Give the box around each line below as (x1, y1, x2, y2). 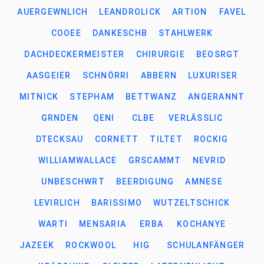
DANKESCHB (92, 28, 148, 38)
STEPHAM (70, 92, 115, 101)
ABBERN (140, 71, 177, 80)
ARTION (172, 7, 207, 16)
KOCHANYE (177, 219, 226, 229)
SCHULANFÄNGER (167, 240, 245, 250)
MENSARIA (79, 219, 127, 229)
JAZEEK (19, 240, 55, 250)
